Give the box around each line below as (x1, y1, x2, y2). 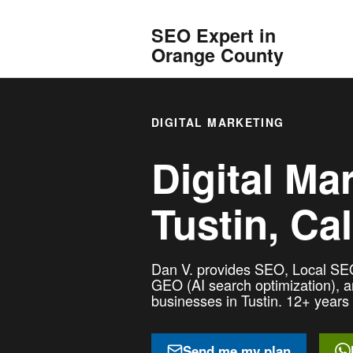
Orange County (151, 42, 284, 68)
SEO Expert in (151, 22, 276, 48)
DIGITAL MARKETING (151, 114, 284, 130)
